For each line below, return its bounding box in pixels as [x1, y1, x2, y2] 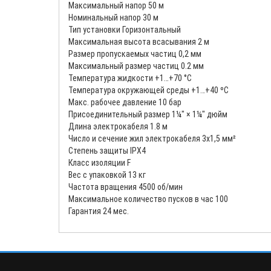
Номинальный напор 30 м [68, 12, 158, 22]
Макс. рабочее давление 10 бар [68, 97, 181, 107]
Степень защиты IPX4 [68, 145, 146, 155]
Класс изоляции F [68, 157, 131, 168]
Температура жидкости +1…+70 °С [68, 73, 192, 83]
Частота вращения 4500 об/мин [68, 181, 183, 192]
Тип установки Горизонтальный [68, 24, 181, 34]
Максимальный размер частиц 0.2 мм [68, 60, 204, 71]
